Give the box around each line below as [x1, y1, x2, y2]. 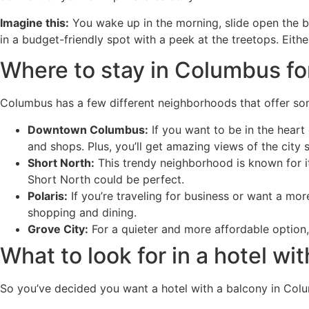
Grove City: [28, 221, 88, 236]
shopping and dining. [28, 205, 137, 219]
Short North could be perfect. [28, 172, 184, 186]
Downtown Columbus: [28, 122, 148, 137]
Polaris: [28, 188, 68, 203]
